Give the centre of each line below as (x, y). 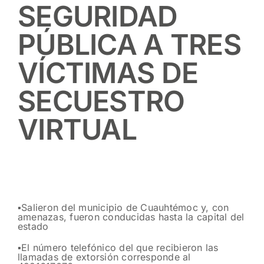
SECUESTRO (101, 101)
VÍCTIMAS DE (108, 72)
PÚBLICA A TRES (129, 44)
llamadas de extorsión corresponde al (104, 257)
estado (33, 226)
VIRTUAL (77, 129)
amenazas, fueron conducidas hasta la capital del (131, 217)
